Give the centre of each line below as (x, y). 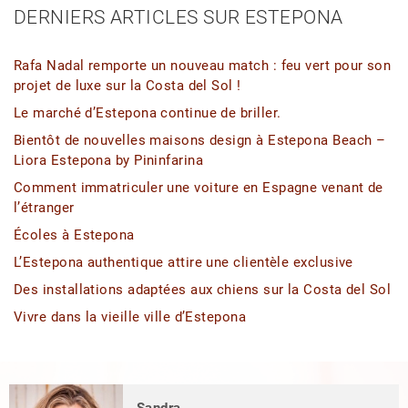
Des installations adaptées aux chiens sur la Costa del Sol (203, 289)
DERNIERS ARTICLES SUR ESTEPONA (178, 17)
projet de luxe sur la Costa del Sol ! (127, 85)
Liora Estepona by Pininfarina (109, 160)
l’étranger (44, 207)
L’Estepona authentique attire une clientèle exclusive (184, 262)
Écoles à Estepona (74, 235)
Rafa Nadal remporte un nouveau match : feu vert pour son (203, 65)
